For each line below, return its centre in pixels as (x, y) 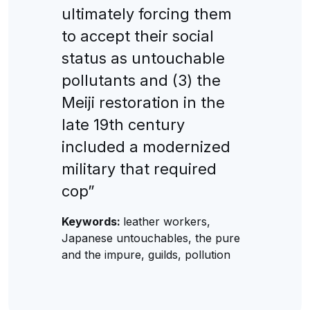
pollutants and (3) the (141, 80)
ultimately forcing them (146, 13)
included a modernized (146, 146)
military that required (139, 168)
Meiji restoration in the (143, 102)
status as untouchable (143, 58)
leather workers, (166, 221)
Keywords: (92, 221)
